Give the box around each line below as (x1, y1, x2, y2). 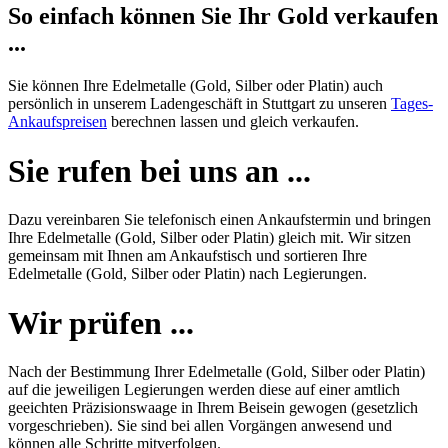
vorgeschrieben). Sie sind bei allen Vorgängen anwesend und (8, 417, 392, 435)
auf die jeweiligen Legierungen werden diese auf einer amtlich (8, 381, 400, 399)
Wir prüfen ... (8, 304, 194, 341)
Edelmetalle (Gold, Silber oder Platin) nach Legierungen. (8, 265, 367, 283)
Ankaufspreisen (8, 113, 107, 131)
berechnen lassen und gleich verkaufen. (107, 113, 359, 131)
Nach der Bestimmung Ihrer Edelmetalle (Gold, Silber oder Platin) (8, 363, 425, 381)
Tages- (391, 95, 433, 113)
